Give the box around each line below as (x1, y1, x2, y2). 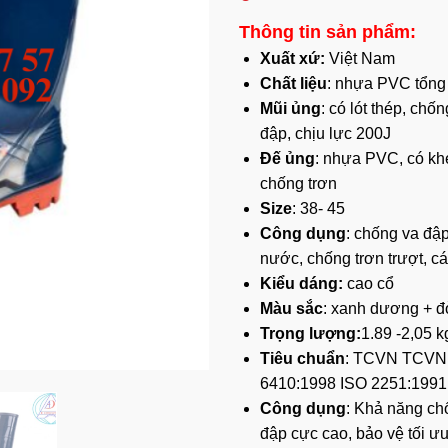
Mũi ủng (259, 99, 321, 117)
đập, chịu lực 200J (259, 124, 391, 142)
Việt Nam (324, 49, 395, 67)
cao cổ (342, 274, 394, 292)
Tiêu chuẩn (259, 349, 345, 367)
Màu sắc (259, 299, 323, 317)
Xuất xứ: (259, 49, 325, 67)
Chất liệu (259, 74, 327, 92)
